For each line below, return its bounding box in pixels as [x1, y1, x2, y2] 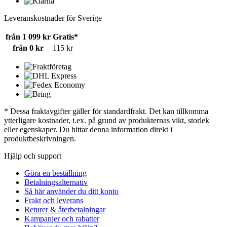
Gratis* [53, 32, 78, 42]
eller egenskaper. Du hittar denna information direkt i [4, 125, 172, 134]
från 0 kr [13, 44, 44, 53]
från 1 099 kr [6, 32, 51, 42]
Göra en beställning [24, 169, 87, 178]
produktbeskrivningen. [4, 134, 76, 143]
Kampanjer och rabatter [24, 214, 99, 223]
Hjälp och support [4, 152, 61, 161]
